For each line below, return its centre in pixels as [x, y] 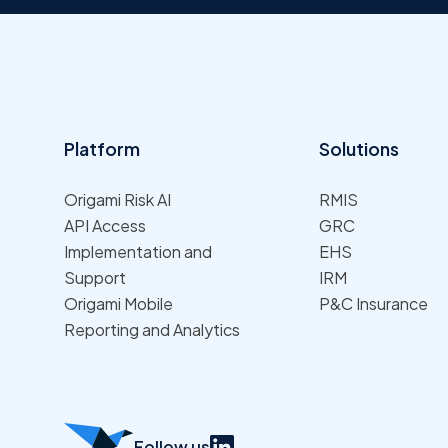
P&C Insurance [374, 304]
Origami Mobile [118, 304]
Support [95, 278]
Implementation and [138, 252]
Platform [102, 149]
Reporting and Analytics [152, 330]
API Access [105, 226]
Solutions [359, 149]
